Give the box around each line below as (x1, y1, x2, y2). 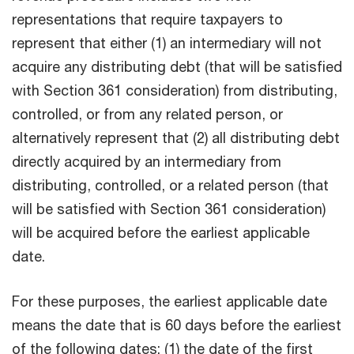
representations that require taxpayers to (12, 10, 283, 28)
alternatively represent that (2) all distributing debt (12, 129, 340, 147)
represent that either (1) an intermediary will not (12, 34, 322, 52)
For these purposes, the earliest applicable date (12, 292, 327, 311)
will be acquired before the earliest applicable (12, 224, 310, 242)
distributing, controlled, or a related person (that (12, 176, 329, 194)
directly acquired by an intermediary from (12, 153, 281, 171)
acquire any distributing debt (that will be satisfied (12, 58, 342, 76)
